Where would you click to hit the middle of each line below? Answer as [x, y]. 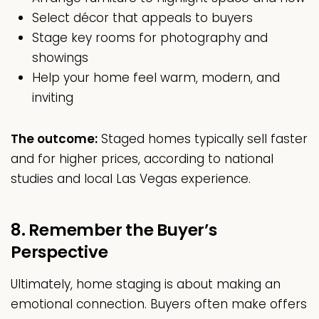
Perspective [59, 252]
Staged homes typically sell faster [203, 139]
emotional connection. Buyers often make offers [159, 304]
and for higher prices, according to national [142, 159]
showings [60, 58]
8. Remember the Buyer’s [114, 230]
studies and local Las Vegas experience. [131, 179]
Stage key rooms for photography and [150, 38]
